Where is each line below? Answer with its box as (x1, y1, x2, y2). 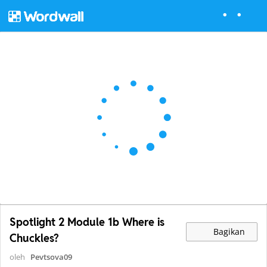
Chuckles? (10, 231, 58, 246)
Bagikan (211, 225, 246, 237)
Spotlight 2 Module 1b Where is (10, 215, 164, 229)
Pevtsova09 (30, 252, 72, 263)
